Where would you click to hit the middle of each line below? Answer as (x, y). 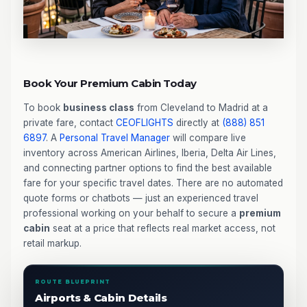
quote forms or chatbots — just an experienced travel (141, 198)
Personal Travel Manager (115, 137)
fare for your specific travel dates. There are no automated (153, 183)
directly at (198, 122)
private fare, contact (70, 122)
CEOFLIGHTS (145, 122)
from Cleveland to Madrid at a (201, 107)
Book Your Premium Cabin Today (110, 83)
